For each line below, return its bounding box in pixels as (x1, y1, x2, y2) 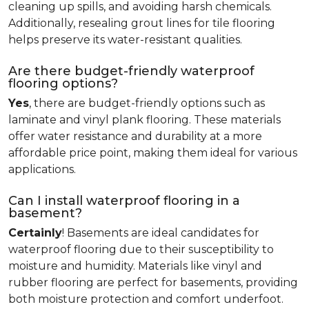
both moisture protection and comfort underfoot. (8, 292, 283, 306)
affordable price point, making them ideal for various (8, 146, 297, 159)
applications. (8, 163, 76, 176)
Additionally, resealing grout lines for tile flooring (8, 17, 275, 30)
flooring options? (8, 76, 118, 91)
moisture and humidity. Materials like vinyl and (8, 259, 262, 272)
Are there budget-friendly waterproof (8, 63, 255, 79)
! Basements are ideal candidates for (62, 226, 259, 239)
